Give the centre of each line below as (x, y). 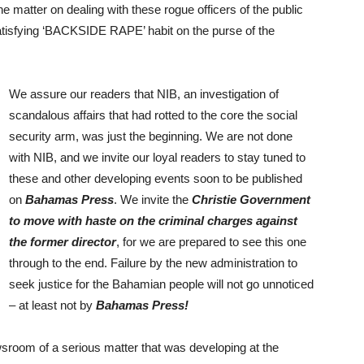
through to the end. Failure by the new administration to (153, 262)
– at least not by (52, 305)
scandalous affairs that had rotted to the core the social (153, 115)
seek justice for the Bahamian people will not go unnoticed (161, 284)
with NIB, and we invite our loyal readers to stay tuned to (157, 157)
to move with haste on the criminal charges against (153, 220)
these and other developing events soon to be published (156, 178)
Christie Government (251, 199)
